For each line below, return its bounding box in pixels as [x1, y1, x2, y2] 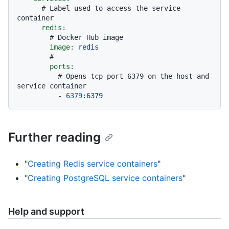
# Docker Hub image [50, 33, 123, 41]
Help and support [8, 205, 84, 217]
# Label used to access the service [41, 4, 180, 12]
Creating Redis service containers [28, 158, 157, 169]
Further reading [8, 129, 101, 145]
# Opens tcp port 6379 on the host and [58, 72, 209, 80]
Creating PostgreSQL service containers [28, 172, 182, 183]
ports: [50, 62, 74, 71]
